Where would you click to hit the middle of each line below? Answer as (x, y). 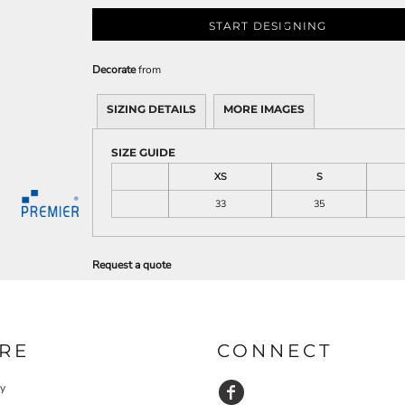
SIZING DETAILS (151, 109)
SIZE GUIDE (143, 153)
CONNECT (275, 350)
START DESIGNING (268, 25)
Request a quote (132, 265)
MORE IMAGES (264, 109)
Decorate (114, 70)
